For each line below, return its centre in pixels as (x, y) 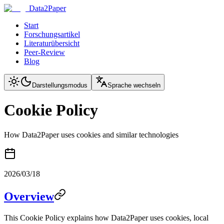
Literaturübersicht (52, 43)
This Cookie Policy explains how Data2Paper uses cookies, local (106, 217)
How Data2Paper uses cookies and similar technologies (91, 134)
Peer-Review (44, 52)
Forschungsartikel (52, 34)
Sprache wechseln (134, 85)
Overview (29, 196)
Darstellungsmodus (60, 85)
